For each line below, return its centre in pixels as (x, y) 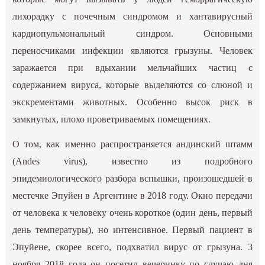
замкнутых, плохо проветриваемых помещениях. (112, 119)
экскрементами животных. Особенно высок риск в (132, 102)
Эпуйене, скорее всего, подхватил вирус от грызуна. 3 (132, 247)
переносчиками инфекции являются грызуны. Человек (132, 50)
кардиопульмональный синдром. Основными (132, 33)
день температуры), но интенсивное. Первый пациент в (132, 230)
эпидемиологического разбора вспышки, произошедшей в (132, 178)
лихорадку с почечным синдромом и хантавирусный (132, 16)
